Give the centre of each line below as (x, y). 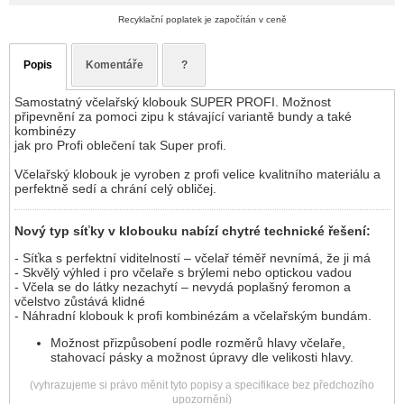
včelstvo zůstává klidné (80, 302)
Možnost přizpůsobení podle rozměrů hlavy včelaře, (198, 343)
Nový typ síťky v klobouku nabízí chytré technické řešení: (193, 231)
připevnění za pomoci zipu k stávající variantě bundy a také (183, 117)
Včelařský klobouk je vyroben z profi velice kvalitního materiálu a (197, 174)
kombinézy (45, 131)
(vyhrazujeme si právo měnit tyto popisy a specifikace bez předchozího (202, 385)
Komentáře (115, 65)
